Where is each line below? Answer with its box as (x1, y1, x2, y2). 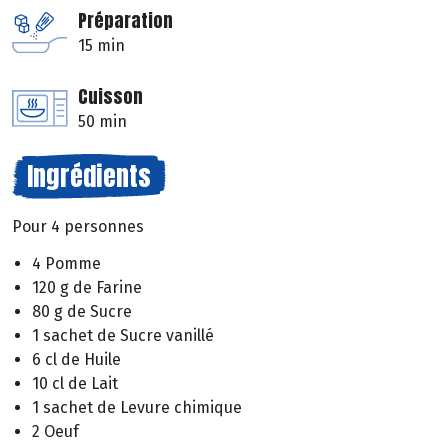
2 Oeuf (32, 421, 79, 441)
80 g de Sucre (32, 301, 132, 321)
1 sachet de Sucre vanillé (32, 325, 214, 345)
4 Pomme (32, 253, 101, 273)
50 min (78, 112, 127, 132)
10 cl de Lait (32, 373, 118, 393)
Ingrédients (27, 156, 151, 197)
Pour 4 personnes (12, 217, 144, 237)
